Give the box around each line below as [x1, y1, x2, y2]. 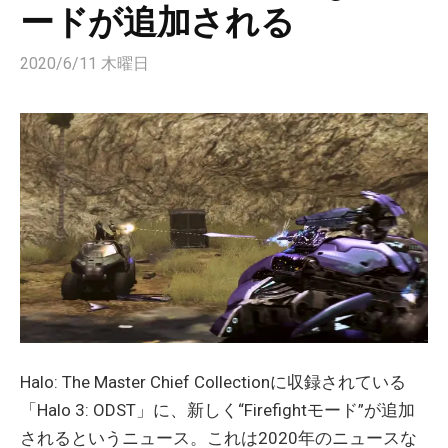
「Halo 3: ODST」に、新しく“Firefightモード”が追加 [20, 399, 415, 420]
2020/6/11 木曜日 [20, 54, 149, 73]
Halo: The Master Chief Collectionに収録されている [20, 371, 406, 392]
